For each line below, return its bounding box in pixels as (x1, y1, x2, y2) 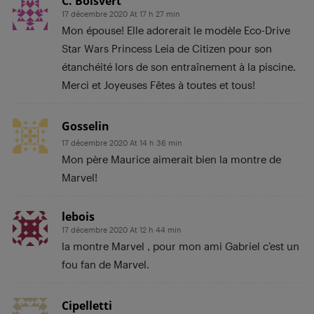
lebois (62, 208, 95, 224)
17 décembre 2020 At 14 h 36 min (62, 137, 182, 147)
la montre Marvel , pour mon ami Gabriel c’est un (62, 239, 299, 252)
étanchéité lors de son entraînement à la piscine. (62, 60, 296, 73)
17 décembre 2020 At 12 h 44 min (62, 224, 182, 234)
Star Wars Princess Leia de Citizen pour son (62, 41, 272, 55)
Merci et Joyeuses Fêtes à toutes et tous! (62, 78, 255, 91)
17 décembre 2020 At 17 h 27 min (62, 8, 180, 18)
